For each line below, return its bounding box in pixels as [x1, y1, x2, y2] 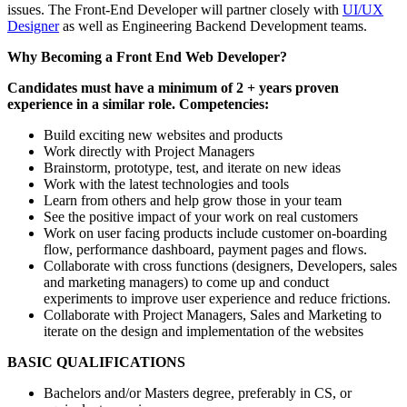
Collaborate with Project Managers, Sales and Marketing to [44, 307, 382, 323]
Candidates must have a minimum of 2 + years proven [7, 80, 339, 96]
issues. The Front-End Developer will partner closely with [7, 2, 342, 18]
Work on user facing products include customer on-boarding [44, 225, 387, 242]
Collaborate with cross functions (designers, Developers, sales [44, 258, 397, 274]
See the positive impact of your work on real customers [44, 209, 358, 225]
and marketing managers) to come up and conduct [44, 274, 329, 291]
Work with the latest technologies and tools [44, 176, 289, 193]
